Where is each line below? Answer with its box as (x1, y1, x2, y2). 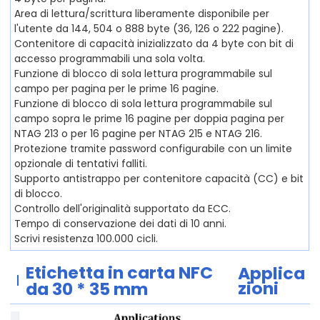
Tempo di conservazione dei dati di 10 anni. (14, 216, 227, 231)
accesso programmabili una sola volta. (14, 51, 206, 66)
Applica (238, 261, 306, 285)
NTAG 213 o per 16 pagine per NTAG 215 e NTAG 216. (14, 126, 263, 141)
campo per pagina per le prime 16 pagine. (14, 81, 219, 96)
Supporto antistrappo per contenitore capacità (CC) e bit (14, 171, 304, 186)
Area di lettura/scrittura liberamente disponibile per (14, 6, 270, 21)
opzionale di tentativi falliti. (14, 156, 148, 171)
